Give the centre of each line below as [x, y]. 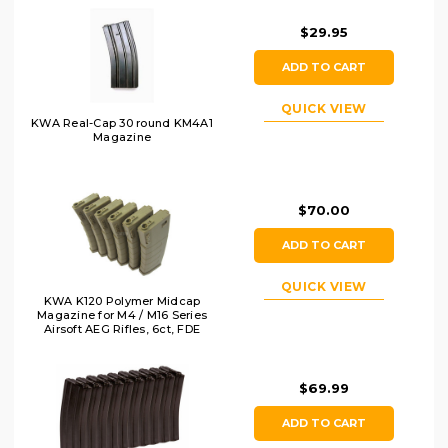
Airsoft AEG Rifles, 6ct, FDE [122, 328]
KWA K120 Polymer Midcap [122, 300]
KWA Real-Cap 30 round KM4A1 [122, 122]
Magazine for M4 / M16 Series [122, 314]
